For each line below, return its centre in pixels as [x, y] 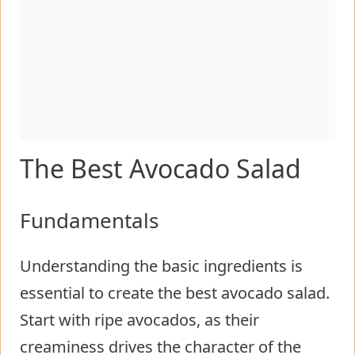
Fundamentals [89, 220]
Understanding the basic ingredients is [161, 265]
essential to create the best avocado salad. [175, 292]
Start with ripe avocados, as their [139, 319]
